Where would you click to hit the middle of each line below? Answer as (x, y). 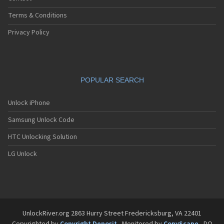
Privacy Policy (29, 32)
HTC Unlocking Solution (42, 137)
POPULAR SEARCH (112, 80)
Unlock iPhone (29, 103)
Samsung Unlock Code (41, 120)
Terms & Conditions (37, 15)
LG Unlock (22, 154)
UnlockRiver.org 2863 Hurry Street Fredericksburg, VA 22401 (112, 213)
